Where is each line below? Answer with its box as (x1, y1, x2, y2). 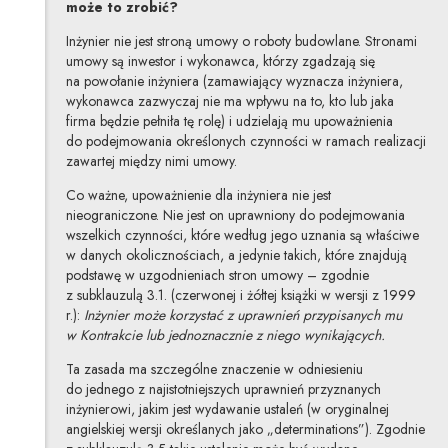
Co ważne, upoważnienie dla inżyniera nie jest (65, 184, 331, 205)
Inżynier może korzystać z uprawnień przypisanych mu (83, 304, 402, 325)
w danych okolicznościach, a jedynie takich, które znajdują (65, 244, 407, 265)
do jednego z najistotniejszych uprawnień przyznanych (65, 378, 381, 399)
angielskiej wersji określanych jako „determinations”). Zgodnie (65, 418, 425, 439)
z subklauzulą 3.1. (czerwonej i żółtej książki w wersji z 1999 (65, 284, 416, 305)
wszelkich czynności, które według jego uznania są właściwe (65, 224, 419, 245)
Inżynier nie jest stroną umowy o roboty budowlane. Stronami (65, 30, 417, 51)
